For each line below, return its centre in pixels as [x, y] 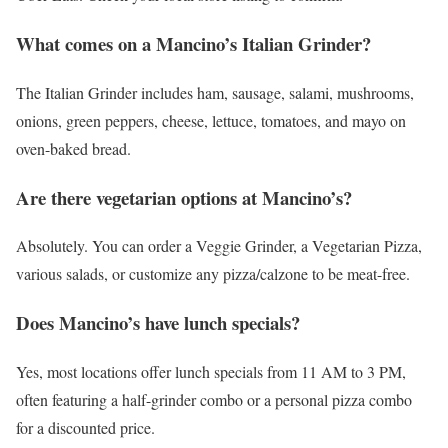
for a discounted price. [85, 427]
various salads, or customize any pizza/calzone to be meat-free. [213, 274]
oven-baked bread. [73, 148]
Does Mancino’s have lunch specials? [158, 323]
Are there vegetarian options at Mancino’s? [184, 197]
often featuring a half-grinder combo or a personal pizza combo [214, 399]
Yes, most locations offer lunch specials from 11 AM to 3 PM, [211, 371]
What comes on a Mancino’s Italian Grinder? [193, 44]
